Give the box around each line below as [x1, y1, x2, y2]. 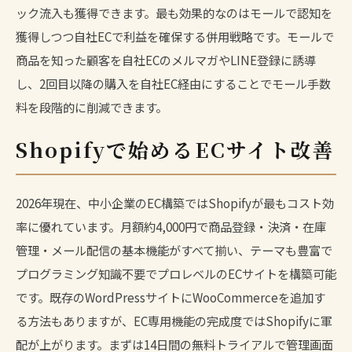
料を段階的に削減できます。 [16, 97, 167, 115]
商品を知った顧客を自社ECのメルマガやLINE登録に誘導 [16, 50, 316, 68]
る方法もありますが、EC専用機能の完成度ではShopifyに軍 [16, 311, 332, 329]
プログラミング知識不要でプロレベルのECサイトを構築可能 [16, 264, 336, 282]
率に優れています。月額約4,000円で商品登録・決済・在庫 [16, 217, 326, 235]
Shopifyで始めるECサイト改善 [16, 134, 335, 163]
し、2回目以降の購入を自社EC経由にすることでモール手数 [16, 74, 331, 92]
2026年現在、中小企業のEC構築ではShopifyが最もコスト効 [16, 193, 334, 211]
